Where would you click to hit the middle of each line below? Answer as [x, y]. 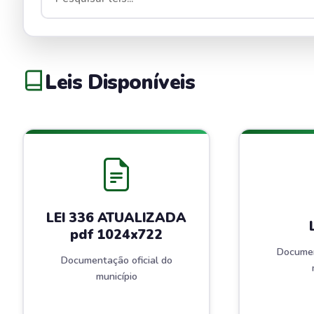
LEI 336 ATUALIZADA [116, 218]
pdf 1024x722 [116, 235]
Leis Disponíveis [120, 83]
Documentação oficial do [116, 260]
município [116, 277]
